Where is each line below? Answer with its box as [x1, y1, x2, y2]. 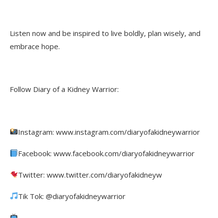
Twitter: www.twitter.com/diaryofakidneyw [18, 169, 164, 180]
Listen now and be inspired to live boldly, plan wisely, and [10, 28, 200, 38]
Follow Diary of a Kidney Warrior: [10, 84, 119, 94]
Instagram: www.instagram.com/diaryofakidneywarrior [18, 127, 202, 137]
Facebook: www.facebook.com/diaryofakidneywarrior [18, 148, 197, 158]
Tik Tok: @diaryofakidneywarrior [18, 191, 128, 201]
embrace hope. [10, 41, 60, 51]
